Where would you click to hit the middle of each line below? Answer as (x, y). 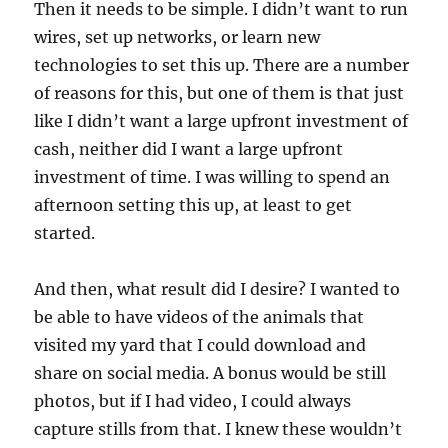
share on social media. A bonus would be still (210, 373)
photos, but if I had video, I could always (193, 401)
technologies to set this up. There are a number (222, 65)
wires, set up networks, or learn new (177, 37)
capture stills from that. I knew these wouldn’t (218, 429)
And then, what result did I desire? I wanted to (217, 289)
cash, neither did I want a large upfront (189, 149)
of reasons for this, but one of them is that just (219, 93)
